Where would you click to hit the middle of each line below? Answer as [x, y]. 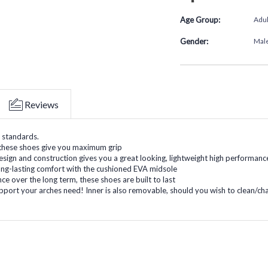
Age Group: [200, 20]
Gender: [194, 41]
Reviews [42, 104]
